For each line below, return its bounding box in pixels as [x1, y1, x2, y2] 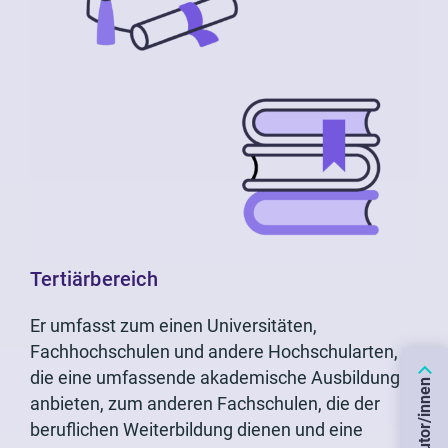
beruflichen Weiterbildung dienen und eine [30, 419, 363, 441]
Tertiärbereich [30, 267, 158, 292]
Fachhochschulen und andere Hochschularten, [30, 341, 398, 363]
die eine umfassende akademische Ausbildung [30, 367, 400, 389]
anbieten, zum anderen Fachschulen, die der [30, 393, 380, 415]
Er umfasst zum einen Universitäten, [30, 315, 317, 337]
